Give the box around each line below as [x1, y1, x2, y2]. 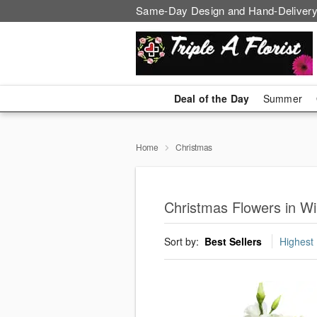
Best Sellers [204, 234, 262, 249]
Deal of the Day [173, 91, 249, 105]
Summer [263, 91, 302, 105]
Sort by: [164, 234, 202, 249]
